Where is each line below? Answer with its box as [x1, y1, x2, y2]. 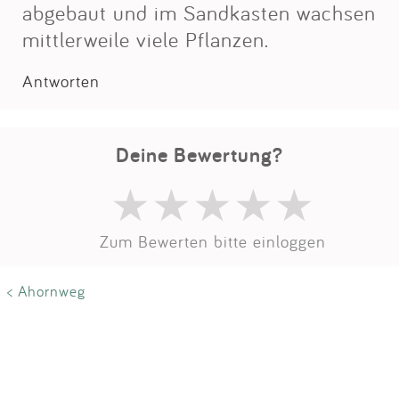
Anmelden [156, 56, 270, 89]
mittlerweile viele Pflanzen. [22, 25, 269, 53]
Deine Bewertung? [116, 140, 283, 168]
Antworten [22, 69, 100, 92]
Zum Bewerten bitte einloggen [100, 230, 326, 252]
